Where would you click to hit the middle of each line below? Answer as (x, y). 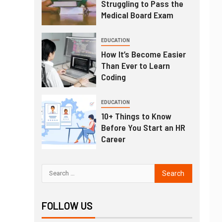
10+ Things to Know (136, 116)
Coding (113, 77)
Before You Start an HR (143, 127)
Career (113, 139)
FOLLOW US (67, 205)
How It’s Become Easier (143, 54)
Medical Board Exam (137, 15)
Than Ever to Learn (135, 65)
